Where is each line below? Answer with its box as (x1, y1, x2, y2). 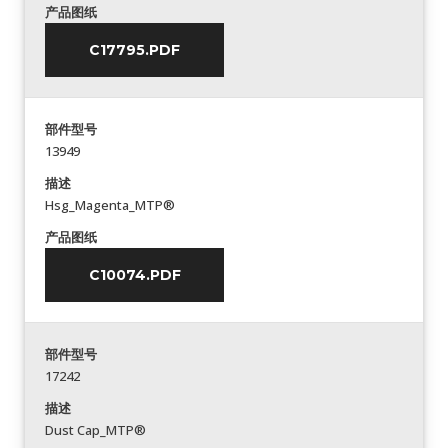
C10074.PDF (88, 266, 181, 284)
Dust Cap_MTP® (45, 421, 146, 439)
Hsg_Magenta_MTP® (45, 196, 175, 214)
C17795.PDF (89, 41, 180, 59)
